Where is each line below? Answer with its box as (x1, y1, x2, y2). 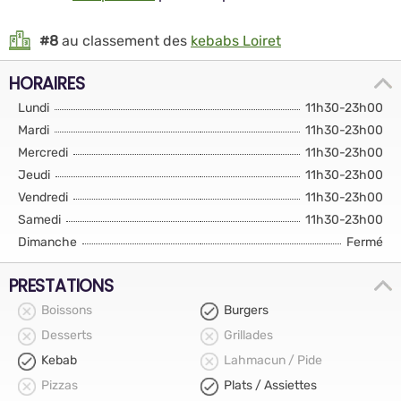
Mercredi (18, 145, 68, 160)
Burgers (224, 303, 269, 318)
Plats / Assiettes (224, 378, 317, 393)
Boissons (41, 303, 92, 318)
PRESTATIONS (9, 273, 114, 298)
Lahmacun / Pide (224, 353, 322, 368)
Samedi (18, 212, 61, 227)
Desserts (41, 328, 92, 343)
